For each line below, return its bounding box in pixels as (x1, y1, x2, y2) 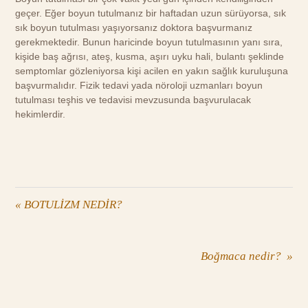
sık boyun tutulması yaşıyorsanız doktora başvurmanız (15, 21, 253, 33)
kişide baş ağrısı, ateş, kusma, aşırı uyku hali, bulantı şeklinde (15, 50, 285, 62)
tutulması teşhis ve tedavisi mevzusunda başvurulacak (15, 93, 252, 105)
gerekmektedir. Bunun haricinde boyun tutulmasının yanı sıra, (15, 36, 283, 47)
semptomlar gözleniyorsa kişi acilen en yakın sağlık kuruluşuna (15, 65, 289, 76)
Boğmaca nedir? (200, 250, 287, 263)
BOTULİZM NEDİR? (21, 198, 123, 212)
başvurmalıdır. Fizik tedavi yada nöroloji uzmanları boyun (15, 79, 263, 91)
